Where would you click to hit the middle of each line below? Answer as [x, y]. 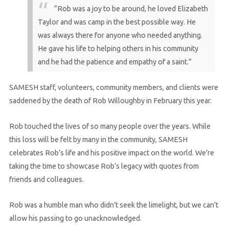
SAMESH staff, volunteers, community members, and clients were [113, 87]
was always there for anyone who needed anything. [120, 35]
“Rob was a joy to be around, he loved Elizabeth [131, 8]
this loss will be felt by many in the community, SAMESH [98, 139]
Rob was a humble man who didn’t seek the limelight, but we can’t [113, 205]
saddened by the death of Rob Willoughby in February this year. [110, 100]
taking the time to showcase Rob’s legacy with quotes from [104, 166]
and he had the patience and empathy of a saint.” [114, 62]
